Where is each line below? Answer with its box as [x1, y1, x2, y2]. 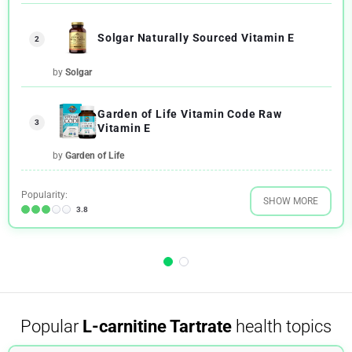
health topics [232, 317, 332, 337]
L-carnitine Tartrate [82, 317, 232, 337]
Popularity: [20, 189, 68, 200]
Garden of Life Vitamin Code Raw [97, 108, 282, 121]
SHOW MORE [262, 195, 318, 207]
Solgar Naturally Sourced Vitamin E [97, 31, 295, 45]
